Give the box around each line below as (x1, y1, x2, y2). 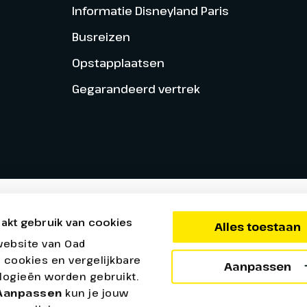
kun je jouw (65, 286, 129, 300)
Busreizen (71, 28, 130, 45)
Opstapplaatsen (71, 54, 164, 71)
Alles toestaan (214, 219, 301, 235)
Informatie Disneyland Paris (71, 2, 229, 19)
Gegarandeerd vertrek (71, 80, 200, 97)
